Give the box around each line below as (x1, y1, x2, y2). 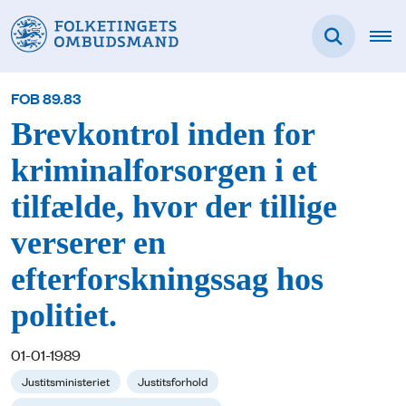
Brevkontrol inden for (11, 117, 314, 153)
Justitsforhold (138, 372, 208, 390)
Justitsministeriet (22, 372, 110, 390)
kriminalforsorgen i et (11, 153, 317, 189)
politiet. (11, 298, 117, 334)
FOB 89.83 (11, 88, 82, 109)
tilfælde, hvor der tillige (11, 189, 337, 226)
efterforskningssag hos (11, 262, 324, 298)
